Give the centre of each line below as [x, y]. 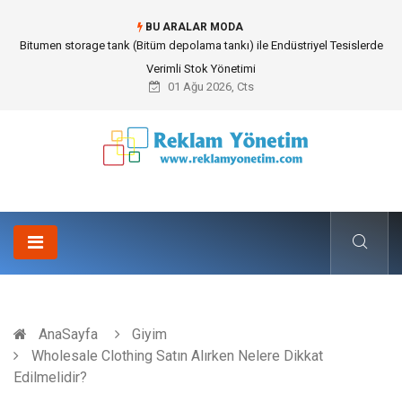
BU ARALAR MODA [192, 27]
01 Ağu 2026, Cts [209, 87]
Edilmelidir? [50, 377]
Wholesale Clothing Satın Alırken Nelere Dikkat [175, 356]
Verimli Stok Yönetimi [201, 69]
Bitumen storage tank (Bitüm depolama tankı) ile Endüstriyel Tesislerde [201, 45]
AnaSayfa [68, 334]
